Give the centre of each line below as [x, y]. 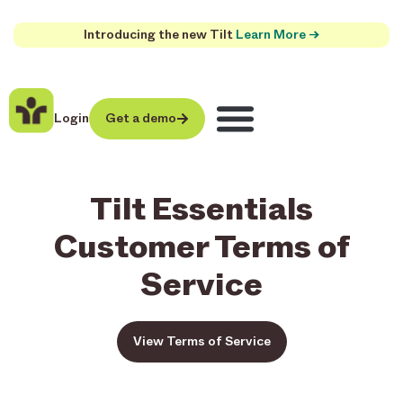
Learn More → [278, 35]
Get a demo [141, 118]
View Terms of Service [201, 341]
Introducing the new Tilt [160, 35]
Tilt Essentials [201, 208]
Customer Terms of [201, 246]
